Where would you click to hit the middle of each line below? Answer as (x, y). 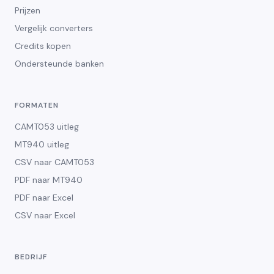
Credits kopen (43, 46)
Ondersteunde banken (59, 63)
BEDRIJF (31, 257)
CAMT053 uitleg (47, 126)
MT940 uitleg (42, 144)
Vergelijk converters (54, 28)
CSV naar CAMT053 (54, 162)
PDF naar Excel (44, 197)
